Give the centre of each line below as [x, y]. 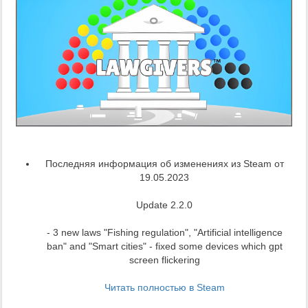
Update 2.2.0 [164, 205]
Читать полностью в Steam [164, 287]
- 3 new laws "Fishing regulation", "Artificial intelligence [164, 232]
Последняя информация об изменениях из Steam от [164, 163]
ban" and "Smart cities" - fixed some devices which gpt [164, 246]
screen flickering [164, 260]
